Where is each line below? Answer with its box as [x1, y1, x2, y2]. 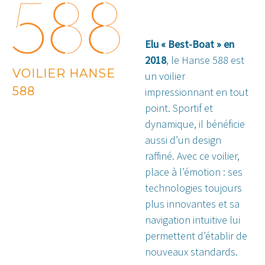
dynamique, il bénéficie [145, 117, 245, 131]
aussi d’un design [145, 133, 221, 147]
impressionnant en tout [145, 85, 248, 99]
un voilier [145, 69, 185, 83]
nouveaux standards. [145, 245, 238, 259]
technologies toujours [145, 181, 242, 195]
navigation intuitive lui [145, 213, 240, 227]
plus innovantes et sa [145, 197, 240, 211]
